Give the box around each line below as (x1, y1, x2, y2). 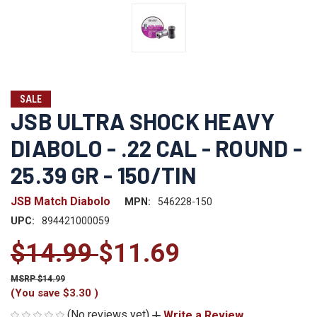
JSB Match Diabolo (11, 194, 110, 208)
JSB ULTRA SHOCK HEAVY (11, 107, 275, 134)
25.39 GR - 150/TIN (11, 161, 197, 188)
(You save (11, 286, 60, 299)
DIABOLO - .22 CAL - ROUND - (11, 134, 302, 161)
